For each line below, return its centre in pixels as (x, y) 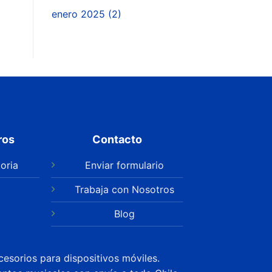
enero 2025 (78, 14)
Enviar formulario (125, 165)
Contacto (117, 139)
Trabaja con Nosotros (125, 189)
